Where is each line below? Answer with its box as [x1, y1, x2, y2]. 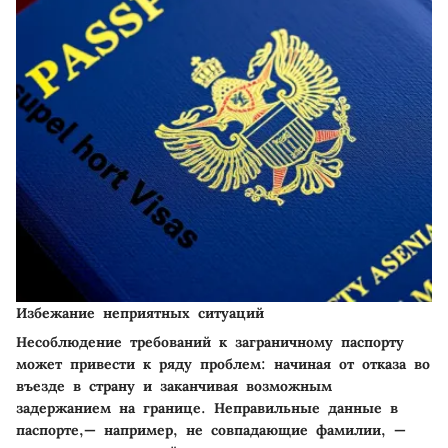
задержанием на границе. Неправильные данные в [16, 399, 398, 418]
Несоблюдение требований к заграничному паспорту [16, 333, 404, 352]
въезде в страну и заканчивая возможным [16, 377, 332, 396]
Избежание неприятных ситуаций [16, 304, 264, 323]
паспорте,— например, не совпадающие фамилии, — [16, 421, 406, 440]
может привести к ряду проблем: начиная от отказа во [16, 355, 430, 374]
